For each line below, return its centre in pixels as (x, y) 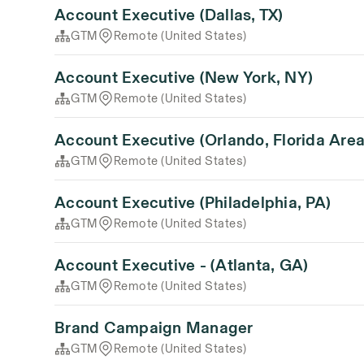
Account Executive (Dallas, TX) (169, 15)
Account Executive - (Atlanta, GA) (182, 265)
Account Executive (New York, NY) (184, 77)
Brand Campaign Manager (154, 327)
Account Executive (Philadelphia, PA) (193, 202)
